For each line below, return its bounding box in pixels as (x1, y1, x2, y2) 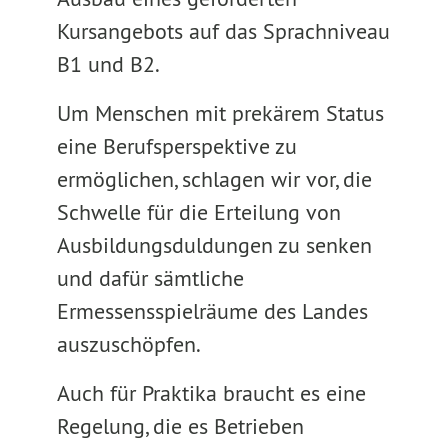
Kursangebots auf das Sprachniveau (56, 17, 390, 45)
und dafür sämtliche (56, 264, 244, 292)
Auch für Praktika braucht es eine (56, 379, 366, 407)
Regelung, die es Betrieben (56, 412, 304, 440)
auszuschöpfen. (56, 330, 201, 358)
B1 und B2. (56, 50, 160, 78)
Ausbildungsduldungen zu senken (56, 231, 372, 259)
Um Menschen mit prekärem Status (56, 99, 384, 127)
